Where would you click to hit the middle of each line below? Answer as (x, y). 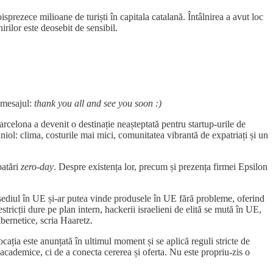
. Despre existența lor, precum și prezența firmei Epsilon (161, 166)
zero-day (37, 166)
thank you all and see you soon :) (98, 103)
